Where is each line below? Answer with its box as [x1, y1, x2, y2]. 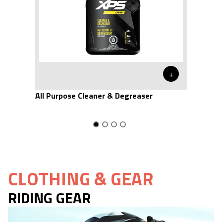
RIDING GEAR [8, 186, 91, 209]
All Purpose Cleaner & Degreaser [35, 89, 153, 102]
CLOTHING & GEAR [8, 165, 154, 192]
